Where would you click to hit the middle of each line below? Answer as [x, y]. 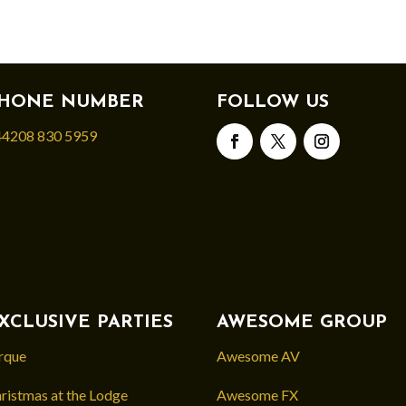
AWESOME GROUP [301, 322]
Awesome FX [257, 394]
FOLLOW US [272, 102]
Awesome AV [258, 355]
